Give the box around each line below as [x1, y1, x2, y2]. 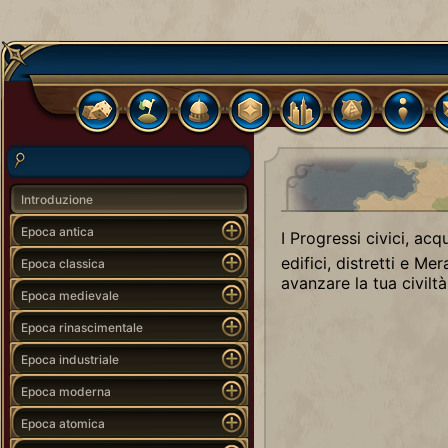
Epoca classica [21, 255, 105, 271]
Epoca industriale [21, 351, 119, 367]
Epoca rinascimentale [21, 319, 143, 335]
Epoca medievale [21, 287, 119, 303]
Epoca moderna [21, 383, 111, 399]
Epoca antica [21, 223, 94, 239]
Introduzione [21, 191, 93, 207]
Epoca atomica [21, 415, 105, 431]
